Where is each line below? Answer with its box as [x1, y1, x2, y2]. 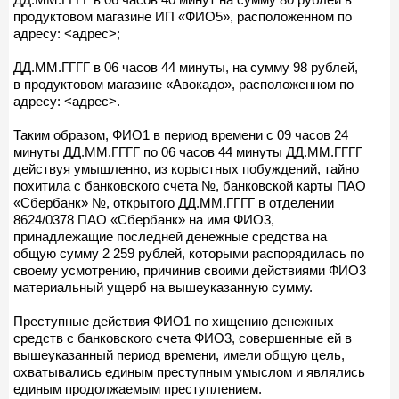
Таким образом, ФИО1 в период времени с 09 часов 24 [13, 126, 348, 142]
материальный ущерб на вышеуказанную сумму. [13, 279, 313, 295]
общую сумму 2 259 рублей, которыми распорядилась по [13, 245, 364, 261]
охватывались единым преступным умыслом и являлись [13, 363, 365, 379]
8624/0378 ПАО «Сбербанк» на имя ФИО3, [13, 211, 274, 227]
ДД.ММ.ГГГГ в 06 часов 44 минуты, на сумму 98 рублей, [13, 59, 358, 75]
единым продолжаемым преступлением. [13, 380, 262, 396]
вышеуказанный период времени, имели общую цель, [13, 346, 345, 362]
